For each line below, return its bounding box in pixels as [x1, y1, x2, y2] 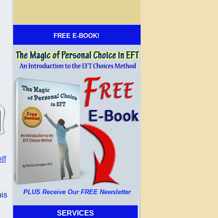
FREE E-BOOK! [54, 32, 99, 39]
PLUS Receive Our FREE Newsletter [23, 188, 131, 196]
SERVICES [57, 209, 94, 217]
